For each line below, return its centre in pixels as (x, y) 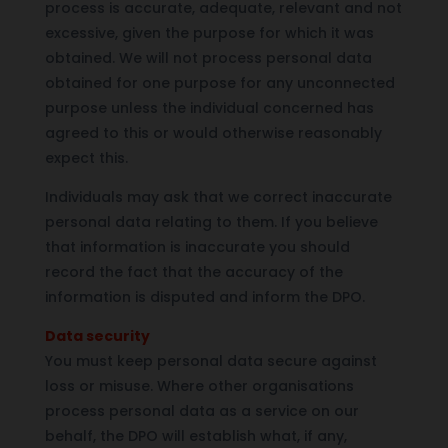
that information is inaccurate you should (197, 246)
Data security (97, 335)
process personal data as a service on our (201, 410)
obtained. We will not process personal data (208, 57)
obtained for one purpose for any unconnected (219, 82)
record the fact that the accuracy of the (193, 271)
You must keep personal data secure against (210, 360)
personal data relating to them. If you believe (211, 221)
